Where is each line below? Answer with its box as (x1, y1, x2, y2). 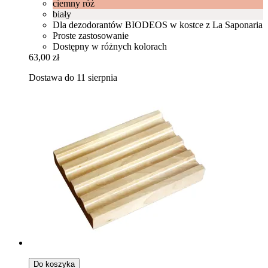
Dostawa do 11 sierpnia (29, 72, 117, 83)
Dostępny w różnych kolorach (53, 41, 167, 51)
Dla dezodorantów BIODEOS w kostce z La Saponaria (53, 19, 263, 30)
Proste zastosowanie (53, 30, 129, 41)
